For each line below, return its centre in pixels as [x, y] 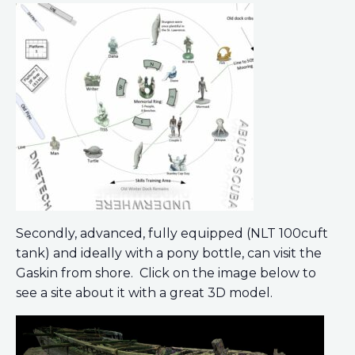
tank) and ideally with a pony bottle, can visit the [169, 253]
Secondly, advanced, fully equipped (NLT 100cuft [172, 233]
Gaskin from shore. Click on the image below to [166, 273]
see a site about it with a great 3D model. [144, 292]
